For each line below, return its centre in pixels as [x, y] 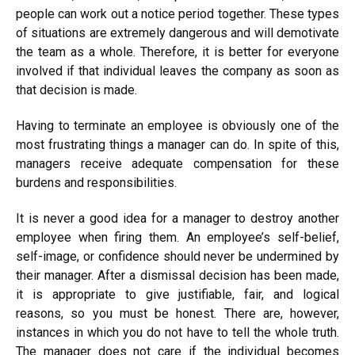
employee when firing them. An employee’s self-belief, [177, 237]
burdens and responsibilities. [96, 183]
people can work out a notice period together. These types [177, 14]
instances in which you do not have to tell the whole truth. [177, 332]
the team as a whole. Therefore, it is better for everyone [177, 52]
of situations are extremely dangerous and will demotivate [177, 33]
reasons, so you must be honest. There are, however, [177, 313]
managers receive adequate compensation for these [177, 164]
